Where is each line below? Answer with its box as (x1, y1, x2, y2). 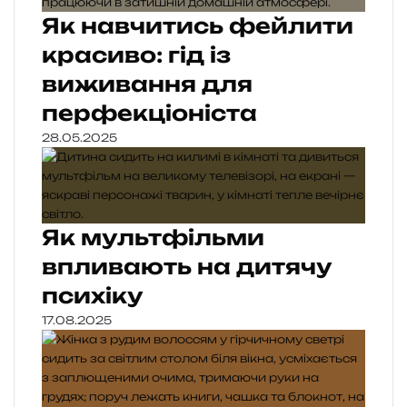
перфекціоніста (42, 100, 257, 127)
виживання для (42, 71, 253, 98)
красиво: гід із (42, 42, 231, 69)
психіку (42, 283, 144, 310)
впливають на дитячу (42, 253, 333, 281)
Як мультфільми (42, 224, 264, 252)
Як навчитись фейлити (42, 13, 353, 40)
